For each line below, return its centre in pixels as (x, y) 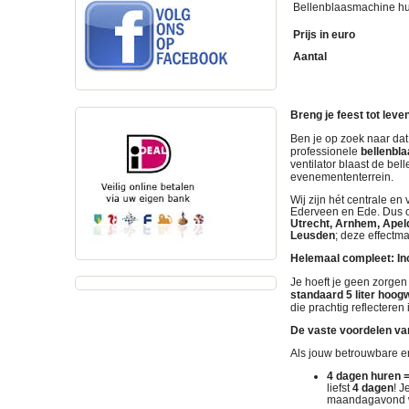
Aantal (310, 57)
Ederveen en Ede (334, 212)
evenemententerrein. (342, 178)
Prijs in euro (324, 35)
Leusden (313, 236)
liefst (340, 388)
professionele (325, 152)
